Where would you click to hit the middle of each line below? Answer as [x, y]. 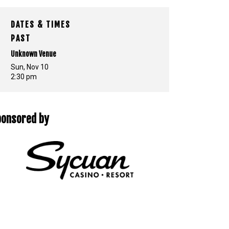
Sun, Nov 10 [30, 67]
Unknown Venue [33, 54]
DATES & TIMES [41, 24]
